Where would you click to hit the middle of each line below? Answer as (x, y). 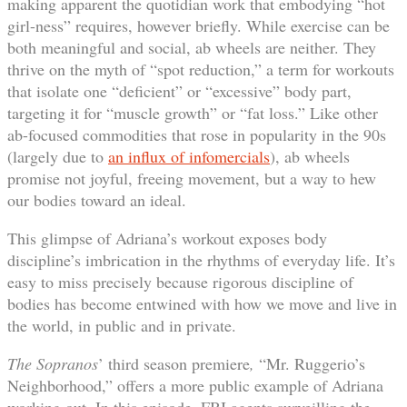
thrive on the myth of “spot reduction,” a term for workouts (201, 69)
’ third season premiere (174, 363)
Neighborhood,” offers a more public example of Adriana (195, 385)
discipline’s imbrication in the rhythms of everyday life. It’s (201, 259)
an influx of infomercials (189, 156)
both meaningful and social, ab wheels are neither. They (192, 47)
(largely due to (58, 156)
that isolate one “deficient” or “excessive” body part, (179, 90)
